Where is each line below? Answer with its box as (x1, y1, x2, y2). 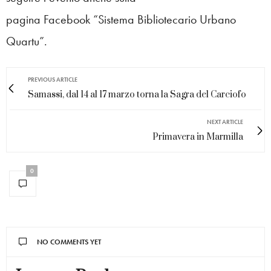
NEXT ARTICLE (207, 117, 243, 126)
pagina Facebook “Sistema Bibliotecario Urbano (6, 11, 236, 27)
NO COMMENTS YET (37, 237, 101, 247)
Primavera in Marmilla (152, 131, 243, 143)
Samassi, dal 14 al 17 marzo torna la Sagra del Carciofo (28, 88, 246, 100)
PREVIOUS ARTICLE (28, 75, 77, 83)
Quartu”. (6, 33, 47, 49)
